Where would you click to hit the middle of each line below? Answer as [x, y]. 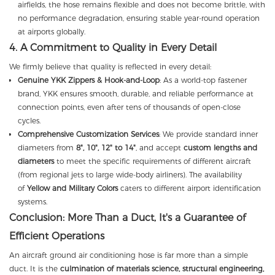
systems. [33, 201]
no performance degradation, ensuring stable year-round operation [139, 18]
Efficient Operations [57, 236]
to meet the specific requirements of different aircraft [153, 161]
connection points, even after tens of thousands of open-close [130, 107]
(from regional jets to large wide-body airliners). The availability [130, 174]
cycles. [29, 120]
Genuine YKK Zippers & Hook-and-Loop [89, 80]
